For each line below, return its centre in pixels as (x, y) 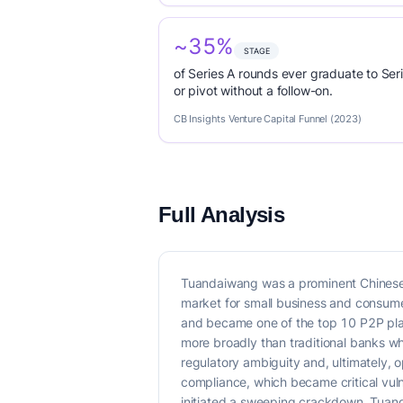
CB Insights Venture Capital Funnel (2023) (268, 119)
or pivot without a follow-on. (253, 90)
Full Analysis (222, 215)
